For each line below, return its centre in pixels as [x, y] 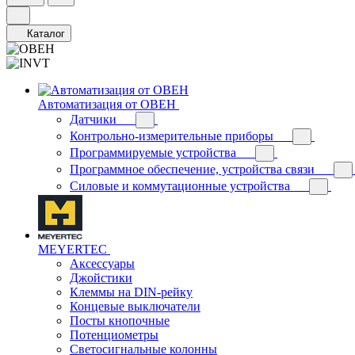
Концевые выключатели [135, 306]
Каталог [46, 34]
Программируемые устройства [153, 153]
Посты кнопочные [120, 321]
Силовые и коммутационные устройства [180, 186]
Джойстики [101, 278]
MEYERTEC [73, 249]
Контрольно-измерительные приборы [172, 136]
